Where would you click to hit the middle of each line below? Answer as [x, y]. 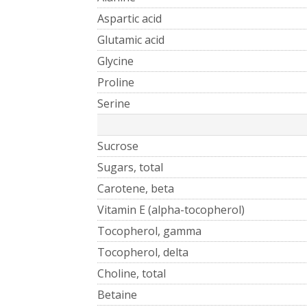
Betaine [117, 294]
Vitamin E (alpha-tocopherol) [171, 209]
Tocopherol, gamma [149, 231]
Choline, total [132, 273]
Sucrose [118, 146]
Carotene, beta [136, 188]
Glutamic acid [131, 39]
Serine [114, 103]
